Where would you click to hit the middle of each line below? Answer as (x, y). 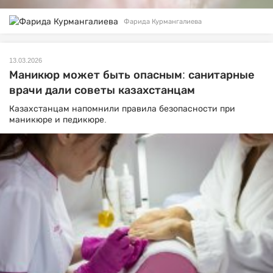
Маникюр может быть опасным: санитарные (132, 75)
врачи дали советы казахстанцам (102, 90)
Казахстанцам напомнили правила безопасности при (122, 109)
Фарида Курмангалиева (163, 21)
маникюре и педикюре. (58, 120)
